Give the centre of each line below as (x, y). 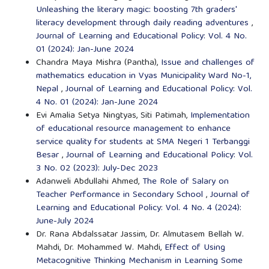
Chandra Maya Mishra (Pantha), (98, 63)
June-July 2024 (65, 222)
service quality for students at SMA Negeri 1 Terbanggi (143, 143)
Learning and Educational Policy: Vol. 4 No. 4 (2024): (138, 209)
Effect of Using (195, 248)
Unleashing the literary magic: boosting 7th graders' (136, 11)
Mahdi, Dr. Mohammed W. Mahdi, (100, 248)
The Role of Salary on (185, 182)
